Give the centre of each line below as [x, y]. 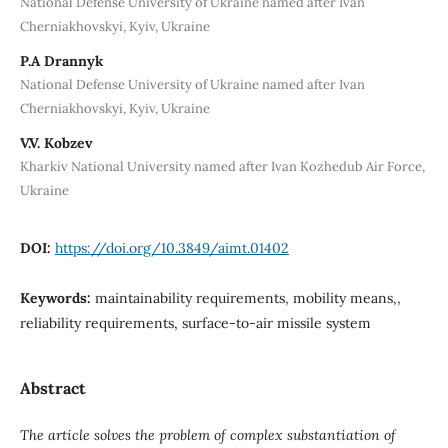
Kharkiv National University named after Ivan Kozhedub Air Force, [222, 166]
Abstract [52, 387]
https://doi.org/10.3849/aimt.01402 [171, 247]
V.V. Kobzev [56, 142]
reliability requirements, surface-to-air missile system [195, 322]
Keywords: [57, 297]
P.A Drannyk [61, 60]
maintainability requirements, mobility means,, [247, 297]
